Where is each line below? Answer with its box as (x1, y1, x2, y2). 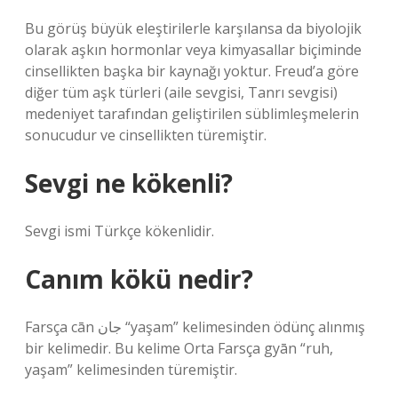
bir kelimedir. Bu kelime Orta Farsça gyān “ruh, (25, 338, 333, 358)
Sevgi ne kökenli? (25, 166, 233, 200)
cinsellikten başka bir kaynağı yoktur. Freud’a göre (25, 61, 359, 81)
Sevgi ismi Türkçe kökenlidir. (25, 221, 214, 241)
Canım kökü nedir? (25, 262, 253, 296)
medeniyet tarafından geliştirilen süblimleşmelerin (25, 104, 359, 123)
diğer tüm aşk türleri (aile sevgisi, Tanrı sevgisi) (25, 83, 338, 102)
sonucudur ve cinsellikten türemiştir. (25, 125, 267, 145)
